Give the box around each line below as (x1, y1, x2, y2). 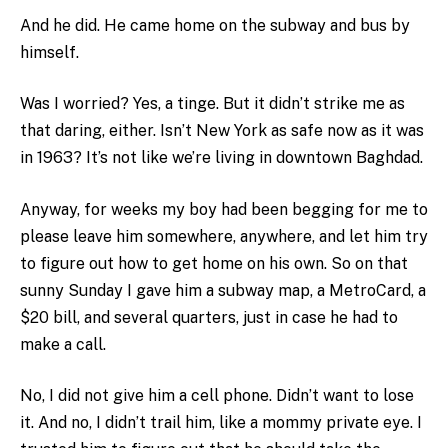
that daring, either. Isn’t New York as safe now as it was (20, 121, 424, 141)
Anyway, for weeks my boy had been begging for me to (20, 199, 428, 219)
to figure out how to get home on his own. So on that (20, 253, 408, 273)
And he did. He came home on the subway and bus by (20, 15, 410, 35)
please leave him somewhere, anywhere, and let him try (20, 226, 428, 246)
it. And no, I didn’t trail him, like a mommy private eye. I (20, 413, 422, 433)
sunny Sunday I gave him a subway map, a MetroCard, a (20, 280, 426, 300)
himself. (20, 42, 79, 62)
